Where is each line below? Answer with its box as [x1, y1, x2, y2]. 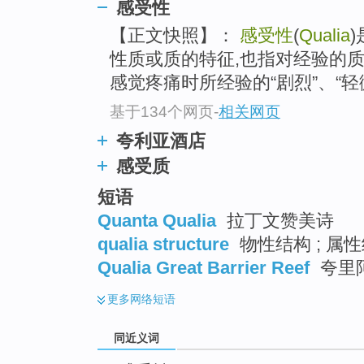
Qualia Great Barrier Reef [97, 258, 310, 279]
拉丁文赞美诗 [222, 210, 334, 232]
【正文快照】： [110, 25, 240, 46]
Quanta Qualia [97, 210, 216, 232]
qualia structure [97, 234, 229, 255]
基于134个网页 [110, 102, 214, 120]
